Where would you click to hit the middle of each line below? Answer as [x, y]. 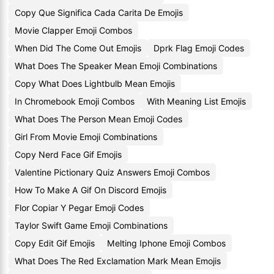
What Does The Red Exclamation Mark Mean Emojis [118, 261]
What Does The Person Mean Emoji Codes [98, 119]
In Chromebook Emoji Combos [75, 101]
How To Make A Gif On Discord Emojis [91, 190]
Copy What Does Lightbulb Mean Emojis [95, 83]
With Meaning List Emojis [196, 101]
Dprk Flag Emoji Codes [199, 48]
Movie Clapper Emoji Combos [73, 30]
